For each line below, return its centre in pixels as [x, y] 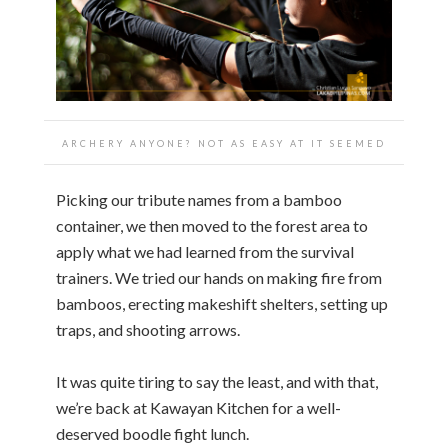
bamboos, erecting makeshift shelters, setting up [222, 303]
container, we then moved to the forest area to [212, 225]
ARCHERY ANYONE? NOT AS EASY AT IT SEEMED [224, 143]
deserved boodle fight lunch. [152, 433]
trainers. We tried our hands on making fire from [219, 277]
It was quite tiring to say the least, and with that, [217, 381]
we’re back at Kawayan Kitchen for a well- [198, 407]
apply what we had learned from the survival [205, 251]
